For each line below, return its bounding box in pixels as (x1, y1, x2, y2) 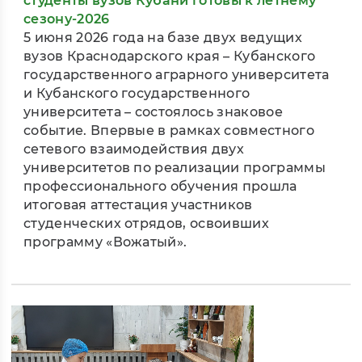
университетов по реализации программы (23, 160, 326, 176)
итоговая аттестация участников (23, 197, 253, 213)
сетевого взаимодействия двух (23, 141, 244, 158)
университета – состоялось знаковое (23, 104, 283, 120)
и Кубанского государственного (23, 86, 250, 102)
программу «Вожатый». (23, 234, 187, 250)
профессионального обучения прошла (23, 179, 297, 195)
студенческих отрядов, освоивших (23, 216, 269, 232)
